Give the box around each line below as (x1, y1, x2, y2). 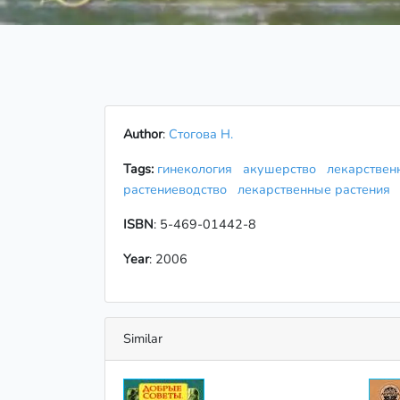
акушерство (243, 159, 323, 178)
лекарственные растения (237, 179, 397, 198)
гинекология (157, 159, 239, 178)
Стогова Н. (169, 124, 233, 143)
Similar (123, 329, 162, 347)
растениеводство (123, 179, 234, 198)
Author (123, 124, 162, 143)
